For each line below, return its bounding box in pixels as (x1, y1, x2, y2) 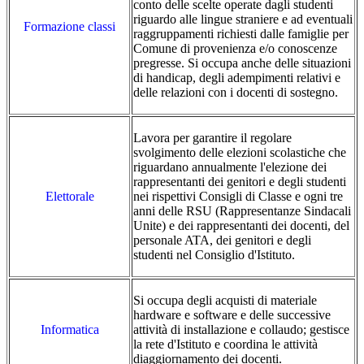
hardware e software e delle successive (133, 308, 331, 323)
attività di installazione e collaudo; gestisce (133, 323, 349, 337)
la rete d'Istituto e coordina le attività (133, 337, 318, 352)
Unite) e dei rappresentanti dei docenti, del (133, 219, 349, 233)
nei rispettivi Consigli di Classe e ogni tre (133, 189, 343, 204)
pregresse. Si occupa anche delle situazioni (133, 56, 351, 71)
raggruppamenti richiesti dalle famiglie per (133, 27, 349, 41)
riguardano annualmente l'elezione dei (133, 160, 327, 175)
